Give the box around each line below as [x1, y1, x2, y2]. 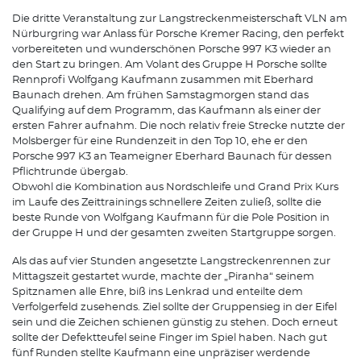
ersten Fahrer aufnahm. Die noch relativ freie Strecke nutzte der [12, 120, 345, 131]
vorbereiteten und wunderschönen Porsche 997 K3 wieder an [12, 44, 331, 55]
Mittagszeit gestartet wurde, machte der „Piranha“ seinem [12, 271, 314, 282]
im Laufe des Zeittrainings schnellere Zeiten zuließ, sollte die [12, 197, 322, 208]
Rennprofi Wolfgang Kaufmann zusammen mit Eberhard [12, 74, 313, 85]
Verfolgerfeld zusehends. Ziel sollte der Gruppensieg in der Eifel [12, 301, 337, 313]
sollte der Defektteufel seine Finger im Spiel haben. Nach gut [12, 332, 327, 343]
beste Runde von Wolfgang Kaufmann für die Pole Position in [12, 212, 330, 223]
